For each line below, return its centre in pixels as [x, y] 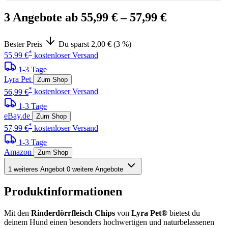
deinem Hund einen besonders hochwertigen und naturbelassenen [109, 222]
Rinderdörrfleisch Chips [73, 213]
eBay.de [17, 116]
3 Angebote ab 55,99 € [61, 18]
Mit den [18, 213]
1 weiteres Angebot [36, 169]
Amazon [18, 152]
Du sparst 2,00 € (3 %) [94, 44]
